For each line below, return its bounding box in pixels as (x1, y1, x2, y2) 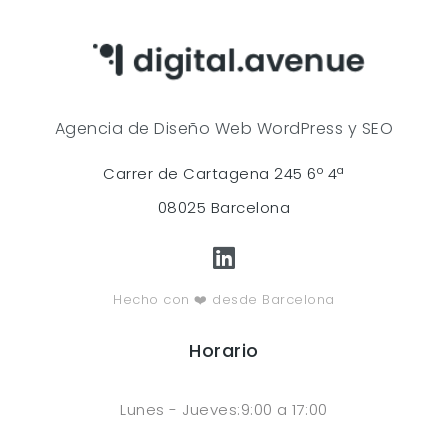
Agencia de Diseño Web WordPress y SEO (54, 116, 394, 140)
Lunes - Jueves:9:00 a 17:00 (120, 398, 328, 420)
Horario (189, 337, 259, 363)
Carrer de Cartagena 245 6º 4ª (103, 162, 345, 184)
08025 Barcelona (157, 196, 291, 218)
